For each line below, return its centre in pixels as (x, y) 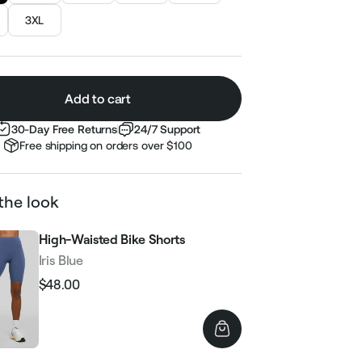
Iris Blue (61, 260)
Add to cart (98, 99)
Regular (61, 293)
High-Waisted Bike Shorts (112, 239)
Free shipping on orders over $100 (106, 145)
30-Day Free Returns (64, 129)
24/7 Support (168, 129)
